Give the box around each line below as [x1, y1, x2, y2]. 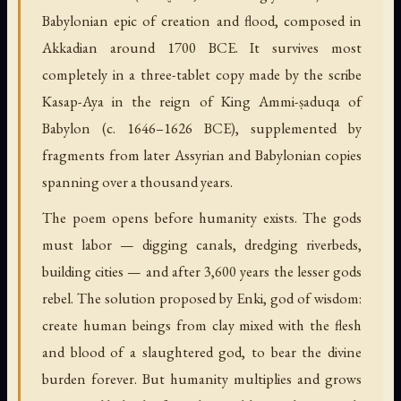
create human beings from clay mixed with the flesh [42, 314, 362, 335]
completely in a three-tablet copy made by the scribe [42, 64, 362, 84]
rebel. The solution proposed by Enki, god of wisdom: [42, 287, 362, 308]
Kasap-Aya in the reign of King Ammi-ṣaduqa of [42, 91, 362, 111]
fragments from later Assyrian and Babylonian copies [42, 145, 362, 165]
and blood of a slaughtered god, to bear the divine [42, 341, 362, 362]
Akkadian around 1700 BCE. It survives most [42, 38, 362, 57]
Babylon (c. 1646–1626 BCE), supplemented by [42, 118, 362, 138]
